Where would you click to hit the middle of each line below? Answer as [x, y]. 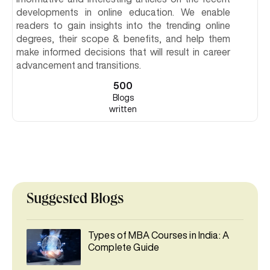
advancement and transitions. [79, 65]
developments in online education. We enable [123, 12]
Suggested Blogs [75, 200]
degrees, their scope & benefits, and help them [123, 39]
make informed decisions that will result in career [123, 52]
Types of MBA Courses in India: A [159, 235]
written [123, 109]
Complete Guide [124, 247]
